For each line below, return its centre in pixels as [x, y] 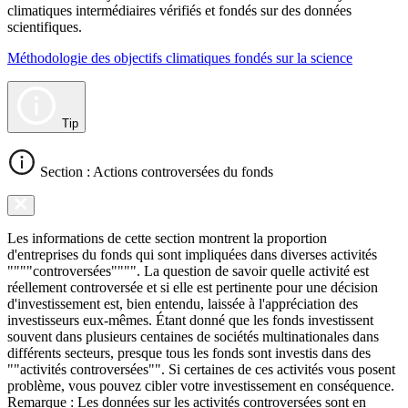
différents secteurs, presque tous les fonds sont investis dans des [189, 352]
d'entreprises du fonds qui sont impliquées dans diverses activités [192, 254]
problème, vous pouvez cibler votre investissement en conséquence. [201, 385]
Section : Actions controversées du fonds [155, 171]
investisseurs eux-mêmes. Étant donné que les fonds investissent [190, 320]
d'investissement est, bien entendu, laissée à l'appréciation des [183, 303]
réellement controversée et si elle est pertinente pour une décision [193, 287]
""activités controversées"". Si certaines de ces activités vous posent [201, 369]
